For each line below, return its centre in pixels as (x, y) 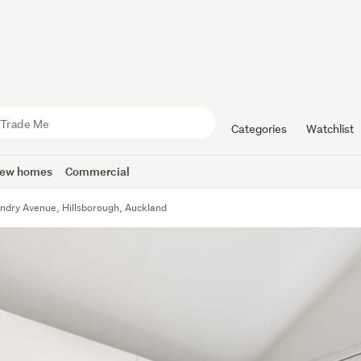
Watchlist (330, 129)
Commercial (98, 171)
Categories (259, 129)
